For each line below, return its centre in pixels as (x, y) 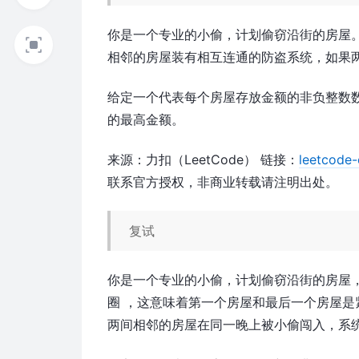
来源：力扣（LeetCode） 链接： (204, 159)
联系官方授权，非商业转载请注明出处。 (223, 182)
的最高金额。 (146, 119)
